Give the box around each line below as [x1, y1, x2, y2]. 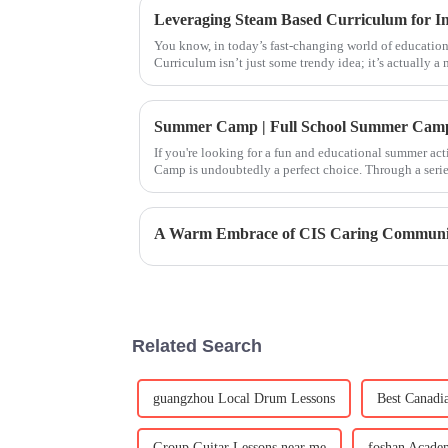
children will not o [154, 179, 254, 195]
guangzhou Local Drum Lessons [153, 391, 335, 407]
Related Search [132, 336, 262, 357]
